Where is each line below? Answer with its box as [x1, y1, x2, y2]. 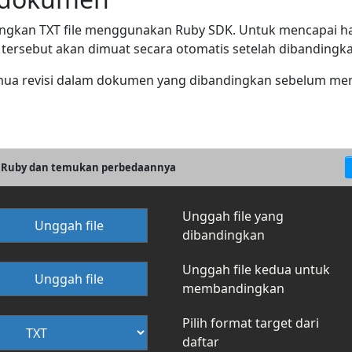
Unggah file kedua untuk [182, 261, 330, 279]
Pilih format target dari [182, 314, 319, 332]
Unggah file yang [182, 207, 284, 225]
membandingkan [182, 280, 284, 298]
